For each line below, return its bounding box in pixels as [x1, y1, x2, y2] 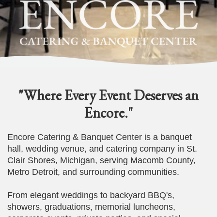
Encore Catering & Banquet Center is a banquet [7, 132, 192, 142]
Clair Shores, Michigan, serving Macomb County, [7, 155, 196, 165]
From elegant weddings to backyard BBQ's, [7, 190, 174, 200]
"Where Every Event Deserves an [18, 85, 199, 105]
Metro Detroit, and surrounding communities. [7, 167, 179, 177]
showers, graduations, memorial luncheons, [7, 201, 175, 212]
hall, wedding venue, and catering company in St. [7, 143, 197, 154]
